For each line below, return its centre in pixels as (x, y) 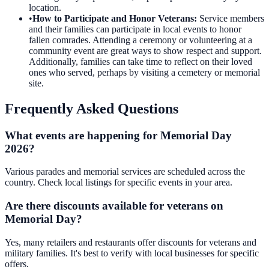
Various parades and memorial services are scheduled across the (125, 172)
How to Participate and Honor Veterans (113, 18)
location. (45, 7)
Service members (232, 18)
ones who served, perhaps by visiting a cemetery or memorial (144, 72)
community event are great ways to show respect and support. (145, 50)
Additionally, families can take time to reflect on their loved (141, 61)
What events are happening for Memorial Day (118, 135)
